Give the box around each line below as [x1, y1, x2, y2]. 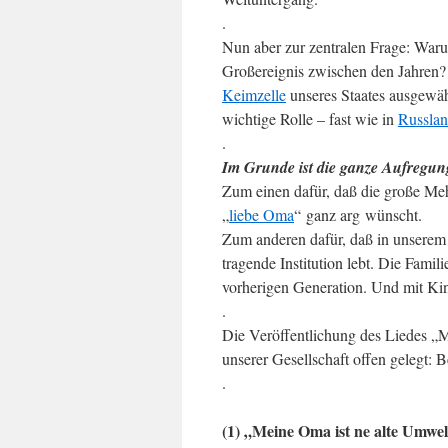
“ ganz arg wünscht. [294, 204, 422, 225]
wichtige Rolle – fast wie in [222, 108, 398, 129]
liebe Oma [229, 204, 294, 225]
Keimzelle [222, 84, 286, 105]
